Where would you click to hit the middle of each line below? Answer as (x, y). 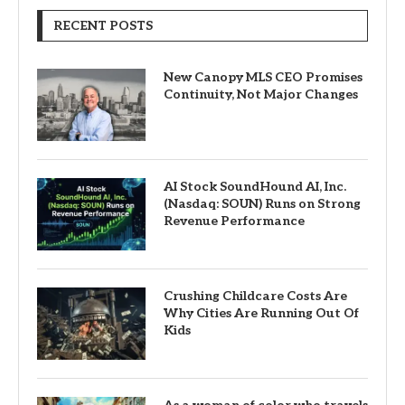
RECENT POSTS (103, 25)
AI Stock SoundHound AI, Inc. (255, 186)
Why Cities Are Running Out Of (261, 313)
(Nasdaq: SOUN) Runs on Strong (262, 203)
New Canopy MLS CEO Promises (263, 77)
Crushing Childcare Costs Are (255, 296)
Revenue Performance (234, 221)
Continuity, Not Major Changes (261, 94)
